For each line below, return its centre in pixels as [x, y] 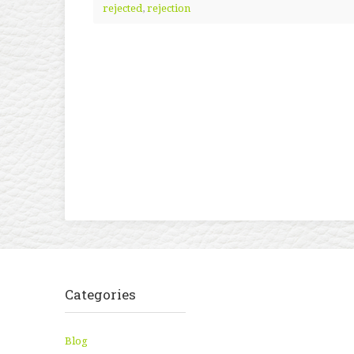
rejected [122, 9]
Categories [100, 295]
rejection [169, 9]
